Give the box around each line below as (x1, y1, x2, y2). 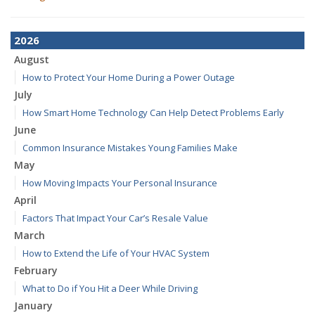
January (14, 299, 53, 312)
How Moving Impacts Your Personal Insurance (22, 176, 217, 189)
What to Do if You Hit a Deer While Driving (22, 282, 198, 295)
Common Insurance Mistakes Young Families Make (22, 141, 238, 154)
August (14, 53, 49, 66)
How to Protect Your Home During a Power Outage (22, 71, 235, 84)
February (14, 264, 58, 277)
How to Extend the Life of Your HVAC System (22, 247, 210, 259)
